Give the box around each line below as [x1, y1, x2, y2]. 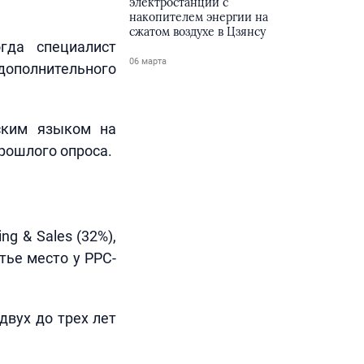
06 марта [129, 56, 167, 67]
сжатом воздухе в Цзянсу [129, 24, 266, 39]
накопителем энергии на [129, 10, 269, 24]
